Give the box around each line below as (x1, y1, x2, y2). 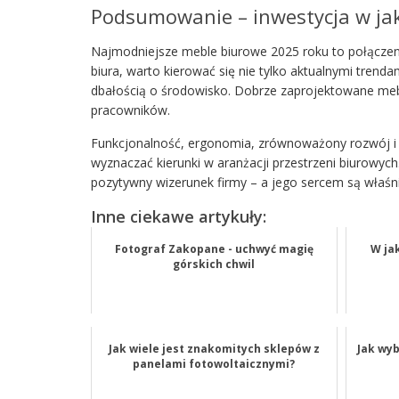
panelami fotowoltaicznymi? (133, 356, 296, 371)
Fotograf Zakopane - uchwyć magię (114, 241, 313, 256)
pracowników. (91, 102, 170, 118)
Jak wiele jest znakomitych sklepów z (108, 341, 320, 356)
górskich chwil (173, 256, 256, 272)
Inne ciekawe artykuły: (91, 206, 266, 227)
